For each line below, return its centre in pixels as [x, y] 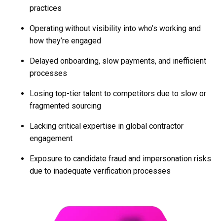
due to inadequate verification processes [100, 171]
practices [46, 8]
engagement [51, 138]
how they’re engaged [65, 41]
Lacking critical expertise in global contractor [107, 126]
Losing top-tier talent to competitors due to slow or [118, 93]
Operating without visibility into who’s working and [115, 28]
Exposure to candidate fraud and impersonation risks [120, 159]
